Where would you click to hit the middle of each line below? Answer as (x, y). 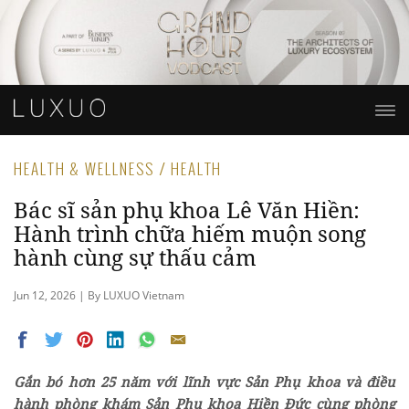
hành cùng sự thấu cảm (135, 257)
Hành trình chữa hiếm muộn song (190, 234)
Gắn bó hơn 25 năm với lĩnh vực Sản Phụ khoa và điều (204, 382)
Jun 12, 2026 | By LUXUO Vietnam (99, 296)
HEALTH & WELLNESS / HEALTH (118, 169)
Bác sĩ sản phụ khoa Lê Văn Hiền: (187, 210)
